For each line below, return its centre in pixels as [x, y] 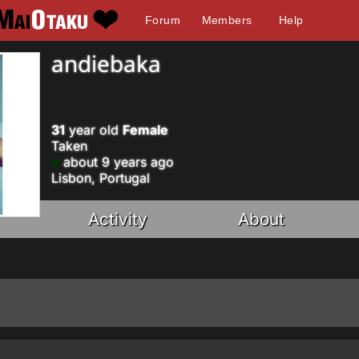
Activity [118, 219]
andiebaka [106, 63]
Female [145, 130]
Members [227, 20]
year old [94, 130]
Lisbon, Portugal [101, 178]
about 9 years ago [117, 162]
